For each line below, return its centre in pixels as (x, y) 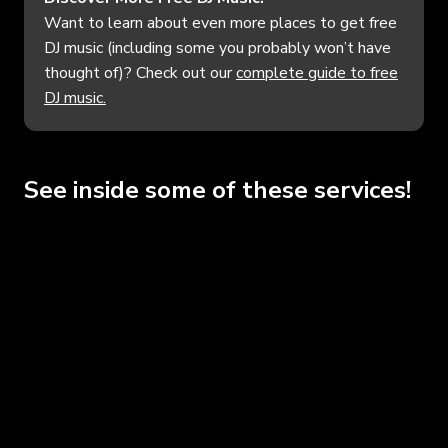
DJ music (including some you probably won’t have (217, 47)
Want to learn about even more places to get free (220, 22)
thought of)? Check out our (140, 72)
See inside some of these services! (217, 189)
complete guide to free (317, 72)
